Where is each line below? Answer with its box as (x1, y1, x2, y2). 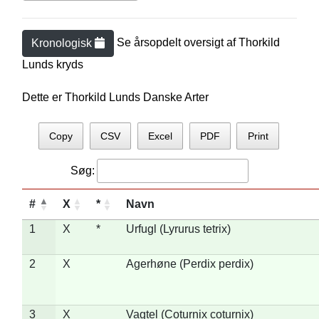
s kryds (47, 58, 83, 70)
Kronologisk (31, 37, 95, 49)
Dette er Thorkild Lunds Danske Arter (21, 91, 209, 103)
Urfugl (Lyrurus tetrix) (125, 222, 231, 235)
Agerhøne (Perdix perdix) (125, 257, 253, 270)
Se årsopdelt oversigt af (116, 36, 239, 49)
